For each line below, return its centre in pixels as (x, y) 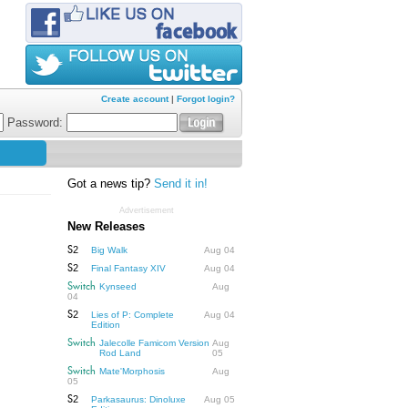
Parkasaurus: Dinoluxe (138, 399)
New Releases (106, 226)
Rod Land (120, 352)
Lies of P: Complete (133, 314)
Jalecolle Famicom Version (154, 342)
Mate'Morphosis (132, 371)
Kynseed (118, 286)
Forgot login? (206, 99)
